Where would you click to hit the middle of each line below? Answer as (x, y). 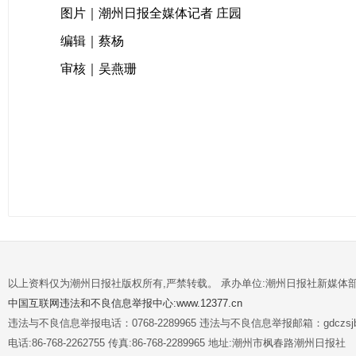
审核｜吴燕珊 (99, 68)
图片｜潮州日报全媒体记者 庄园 (151, 13)
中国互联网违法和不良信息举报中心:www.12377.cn (125, 303)
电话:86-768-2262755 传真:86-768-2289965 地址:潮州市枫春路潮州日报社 (177, 342)
